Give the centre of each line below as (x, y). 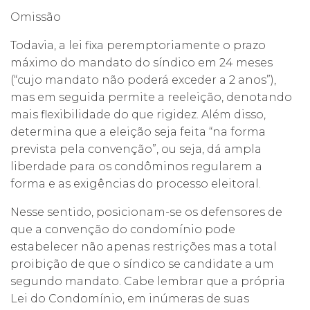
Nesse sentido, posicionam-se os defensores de (146, 212)
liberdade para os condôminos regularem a (136, 166)
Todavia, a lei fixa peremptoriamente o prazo (138, 45)
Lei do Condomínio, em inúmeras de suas (130, 298)
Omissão (38, 17)
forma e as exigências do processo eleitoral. (136, 183)
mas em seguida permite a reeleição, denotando (151, 97)
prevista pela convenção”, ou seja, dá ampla (136, 149)
